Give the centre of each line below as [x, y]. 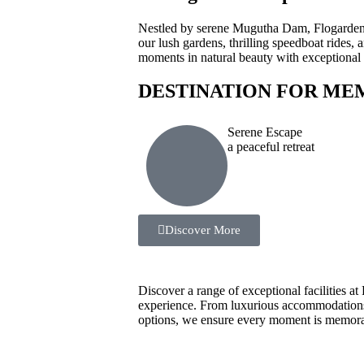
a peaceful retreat [271, 146]
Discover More [203, 230]
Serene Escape [265, 132]
